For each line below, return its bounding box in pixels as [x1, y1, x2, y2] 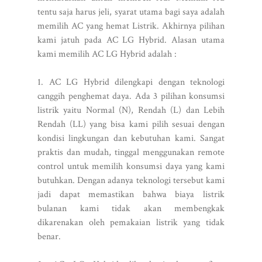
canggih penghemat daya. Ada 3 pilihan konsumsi [37, 89, 225, 102]
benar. [37, 230, 61, 243]
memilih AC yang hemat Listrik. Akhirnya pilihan [37, 19, 225, 32]
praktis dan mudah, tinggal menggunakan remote [37, 146, 225, 158]
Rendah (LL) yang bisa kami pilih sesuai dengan [37, 118, 225, 130]
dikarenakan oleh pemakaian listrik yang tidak [37, 216, 225, 229]
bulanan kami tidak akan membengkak [37, 202, 225, 215]
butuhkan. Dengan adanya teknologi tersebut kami [37, 174, 225, 187]
